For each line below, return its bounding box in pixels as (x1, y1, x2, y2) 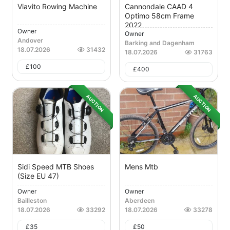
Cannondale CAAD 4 (125, 2, 193, 11)
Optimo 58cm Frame (125, 11, 194, 21)
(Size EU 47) (17, 171, 59, 181)
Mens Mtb (125, 162, 158, 171)
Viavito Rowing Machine (17, 2, 97, 11)
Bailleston (17, 197, 47, 205)
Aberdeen (125, 197, 155, 205)
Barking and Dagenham (125, 39, 195, 47)
